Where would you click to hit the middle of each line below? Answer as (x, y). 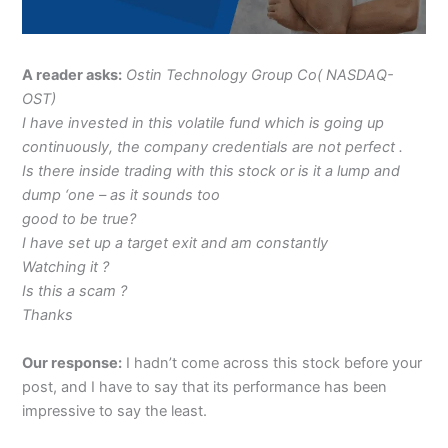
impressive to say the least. (115, 410)
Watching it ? (66, 267)
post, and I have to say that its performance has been (205, 386)
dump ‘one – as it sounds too (121, 195)
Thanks (48, 315)
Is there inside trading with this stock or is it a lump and (211, 171)
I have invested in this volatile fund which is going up (203, 123)
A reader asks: (72, 75)
